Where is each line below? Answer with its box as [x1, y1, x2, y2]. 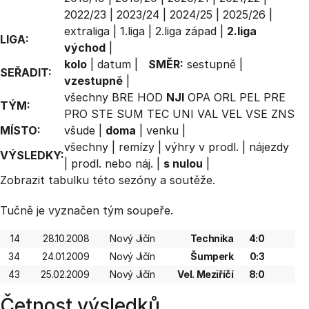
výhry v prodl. [165, 140, 239, 154]
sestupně [187, 57, 236, 71]
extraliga [64, 24, 110, 38]
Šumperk [190, 250, 234, 262]
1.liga [120, 24, 145, 38]
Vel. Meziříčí [177, 268, 234, 280]
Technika [190, 232, 234, 244]
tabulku [48, 173, 89, 187]
